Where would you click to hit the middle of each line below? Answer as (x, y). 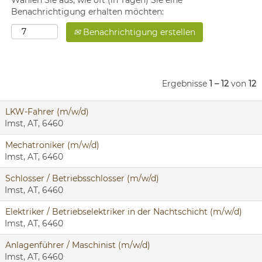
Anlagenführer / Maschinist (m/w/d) (78, 245)
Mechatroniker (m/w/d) (52, 145)
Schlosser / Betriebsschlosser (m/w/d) (82, 178)
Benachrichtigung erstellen (138, 32)
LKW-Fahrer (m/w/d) (47, 112)
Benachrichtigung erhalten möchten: (87, 12)
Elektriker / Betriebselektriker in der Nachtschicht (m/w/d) (124, 212)
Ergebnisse (186, 84)
